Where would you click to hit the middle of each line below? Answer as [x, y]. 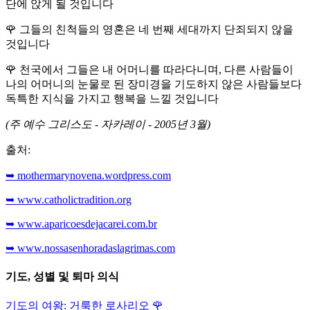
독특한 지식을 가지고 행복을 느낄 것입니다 [112, 99]
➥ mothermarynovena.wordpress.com [88, 176]
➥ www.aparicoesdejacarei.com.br [81, 224]
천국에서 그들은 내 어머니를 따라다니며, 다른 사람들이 [155, 70]
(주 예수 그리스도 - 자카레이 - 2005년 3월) [108, 125]
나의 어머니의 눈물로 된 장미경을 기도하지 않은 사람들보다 [154, 84]
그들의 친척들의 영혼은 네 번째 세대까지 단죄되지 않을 [155, 30]
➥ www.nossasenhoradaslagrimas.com [90, 248]
